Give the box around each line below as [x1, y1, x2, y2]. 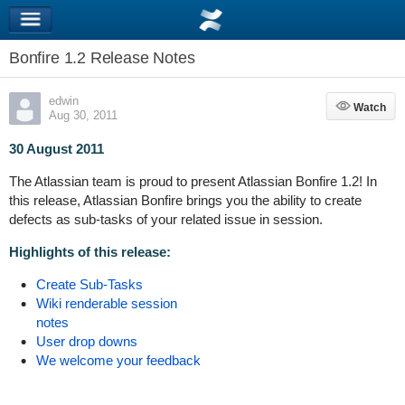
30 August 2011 [8, 141, 106, 156]
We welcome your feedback [35, 353, 201, 368]
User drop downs [35, 334, 137, 349]
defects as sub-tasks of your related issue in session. [8, 212, 323, 227]
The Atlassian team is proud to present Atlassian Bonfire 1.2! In [8, 174, 377, 189]
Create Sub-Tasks [35, 277, 143, 292]
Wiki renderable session [35, 296, 177, 311]
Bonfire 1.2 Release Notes [8, 49, 195, 67]
